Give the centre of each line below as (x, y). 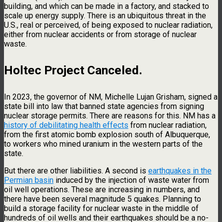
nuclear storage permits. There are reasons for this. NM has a (110, 115)
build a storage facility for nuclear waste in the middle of (101, 208)
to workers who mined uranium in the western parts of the (103, 144)
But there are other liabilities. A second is (76, 170)
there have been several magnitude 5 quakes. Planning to (103, 199)
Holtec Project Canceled (71, 70)
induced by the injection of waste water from (131, 180)
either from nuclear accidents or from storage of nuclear (100, 34)
